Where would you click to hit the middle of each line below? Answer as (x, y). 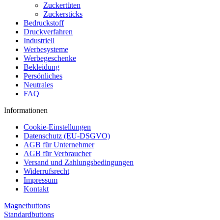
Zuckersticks (63, 14)
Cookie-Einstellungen (57, 127)
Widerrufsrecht (46, 171)
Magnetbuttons (27, 206)
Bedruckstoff (44, 23)
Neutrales (38, 85)
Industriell (39, 41)
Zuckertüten (62, 5)
